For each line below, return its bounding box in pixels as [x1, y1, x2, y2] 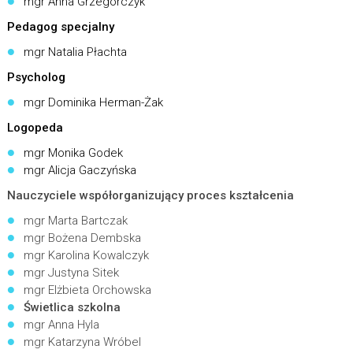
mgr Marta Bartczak [24, 214, 128, 228]
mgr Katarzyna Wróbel [24, 335, 142, 349]
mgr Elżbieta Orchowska [24, 283, 152, 297]
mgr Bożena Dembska [24, 231, 142, 245]
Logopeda [6, 121, 63, 135]
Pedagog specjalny [6, 20, 114, 34]
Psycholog [6, 70, 65, 84]
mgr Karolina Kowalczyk [24, 248, 150, 262]
